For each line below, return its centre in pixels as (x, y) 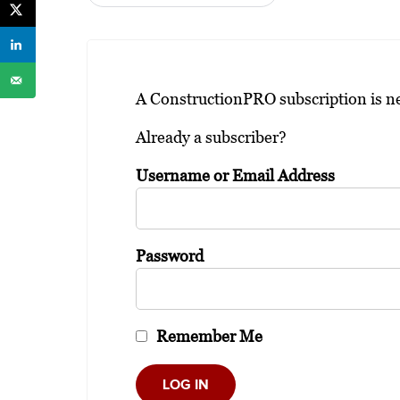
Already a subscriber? (211, 137)
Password (170, 256)
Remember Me (208, 336)
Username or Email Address (235, 175)
